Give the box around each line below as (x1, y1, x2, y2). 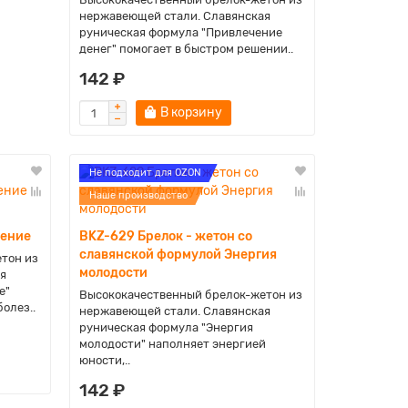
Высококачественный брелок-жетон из (78, 288, 302, 301)
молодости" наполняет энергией (78, 337, 266, 351)
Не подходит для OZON (88, 167, 201, 178)
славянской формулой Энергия (78, 247, 277, 262)
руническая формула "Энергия (78, 321, 253, 334)
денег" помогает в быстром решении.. (78, 42, 293, 56)
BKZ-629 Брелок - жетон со (78, 229, 252, 244)
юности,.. (78, 353, 130, 367)
